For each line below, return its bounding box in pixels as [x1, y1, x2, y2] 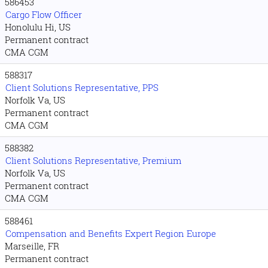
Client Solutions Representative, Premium [5, 154, 181, 166]
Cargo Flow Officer [5, 8, 82, 20]
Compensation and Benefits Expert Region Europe [5, 227, 216, 239]
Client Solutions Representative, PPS [5, 81, 159, 93]
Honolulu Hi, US [5, 21, 71, 33]
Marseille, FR [5, 240, 59, 252]
